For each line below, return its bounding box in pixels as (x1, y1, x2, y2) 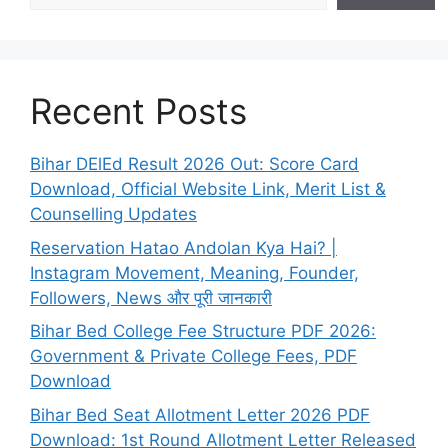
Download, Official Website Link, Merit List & (30, 179, 386, 200)
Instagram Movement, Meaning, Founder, (30, 262, 359, 283)
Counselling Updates (30, 204, 197, 225)
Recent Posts (30, 90, 247, 133)
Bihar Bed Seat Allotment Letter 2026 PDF (30, 404, 370, 425)
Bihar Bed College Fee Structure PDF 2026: (30, 321, 376, 342)
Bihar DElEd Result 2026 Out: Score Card (30, 154, 359, 175)
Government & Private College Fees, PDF (30, 346, 357, 367)
